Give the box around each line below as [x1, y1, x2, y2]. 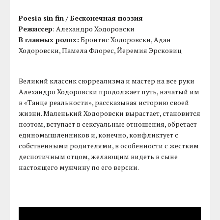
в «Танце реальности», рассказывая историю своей [19, 98, 190, 108]
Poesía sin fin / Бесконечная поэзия [19, 13, 143, 23]
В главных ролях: [19, 35, 80, 45]
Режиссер [19, 24, 53, 34]
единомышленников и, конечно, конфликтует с [19, 130, 179, 140]
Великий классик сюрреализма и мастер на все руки [19, 76, 195, 86]
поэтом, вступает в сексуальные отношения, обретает [19, 119, 197, 129]
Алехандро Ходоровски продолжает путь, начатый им [19, 87, 200, 97]
